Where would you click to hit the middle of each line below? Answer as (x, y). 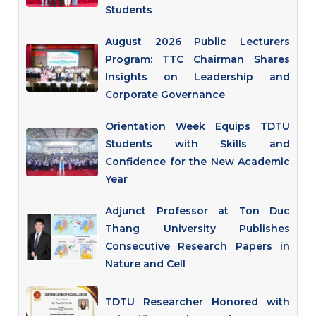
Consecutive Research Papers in (198, 246)
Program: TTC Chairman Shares (198, 59)
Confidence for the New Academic (198, 162)
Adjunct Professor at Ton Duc (198, 211)
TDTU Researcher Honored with (198, 302)
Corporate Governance (165, 95)
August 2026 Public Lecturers (198, 42)
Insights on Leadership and (198, 77)
